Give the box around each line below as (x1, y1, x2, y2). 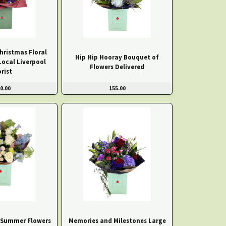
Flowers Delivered (90, 63, 144, 71)
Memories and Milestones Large (68, 216, 166, 224)
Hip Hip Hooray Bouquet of (75, 53, 159, 62)
